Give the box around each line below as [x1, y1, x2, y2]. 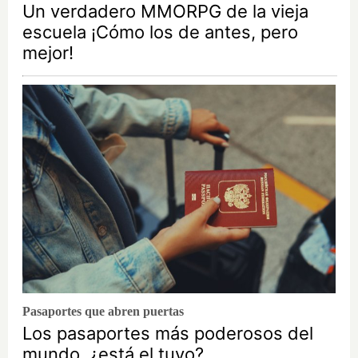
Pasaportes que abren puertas [22, 304, 184, 319]
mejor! [22, 42, 74, 64]
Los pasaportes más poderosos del [22, 323, 313, 344]
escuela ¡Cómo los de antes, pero [22, 22, 298, 43]
